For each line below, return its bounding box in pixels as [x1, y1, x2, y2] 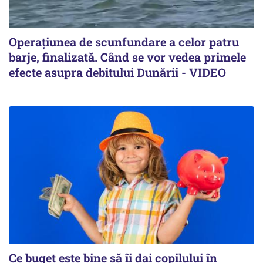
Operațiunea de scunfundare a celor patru [9, 33, 239, 49]
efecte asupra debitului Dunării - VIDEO [9, 64, 226, 80]
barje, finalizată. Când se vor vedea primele [9, 49, 246, 65]
